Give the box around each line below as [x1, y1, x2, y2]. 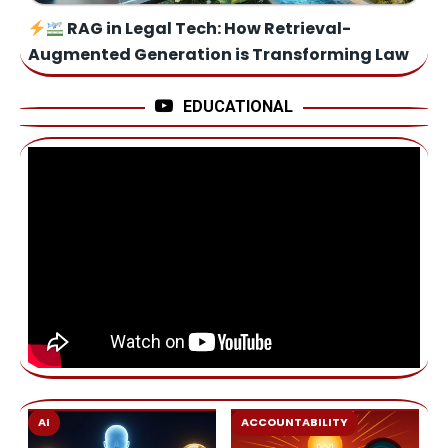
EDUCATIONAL [183, 97, 293, 117]
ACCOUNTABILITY [241, 413, 348, 430]
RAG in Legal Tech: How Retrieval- [64, 17, 352, 41]
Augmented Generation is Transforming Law [28, 43, 409, 67]
